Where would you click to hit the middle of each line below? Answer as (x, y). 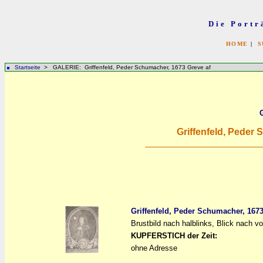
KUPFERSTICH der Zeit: (174, 236)
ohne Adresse (154, 248)
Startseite (28, 67)
